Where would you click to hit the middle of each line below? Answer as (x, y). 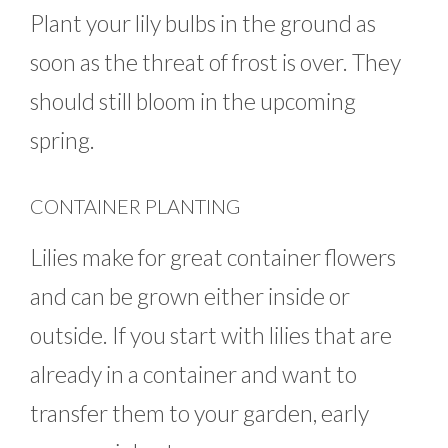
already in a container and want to (193, 374)
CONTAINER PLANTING (135, 206)
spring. (62, 139)
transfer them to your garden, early (199, 413)
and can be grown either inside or (190, 296)
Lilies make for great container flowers (213, 257)
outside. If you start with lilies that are (211, 335)
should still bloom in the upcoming (193, 100)
